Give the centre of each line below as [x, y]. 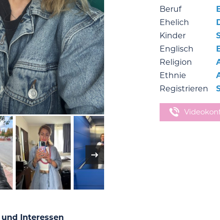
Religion [176, 62]
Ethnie [173, 75]
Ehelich [174, 22]
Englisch [176, 49]
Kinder [172, 36]
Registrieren [184, 89]
